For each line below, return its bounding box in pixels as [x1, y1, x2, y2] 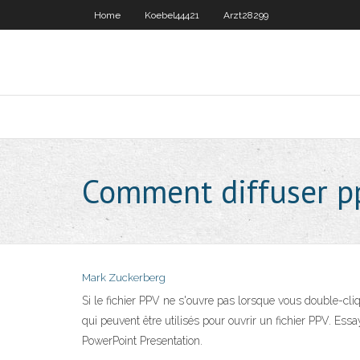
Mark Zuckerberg [82, 272, 166, 284]
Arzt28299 [223, 10, 268, 21]
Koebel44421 [145, 10, 199, 21]
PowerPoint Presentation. [82, 334, 202, 347]
